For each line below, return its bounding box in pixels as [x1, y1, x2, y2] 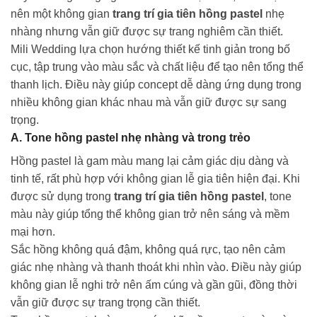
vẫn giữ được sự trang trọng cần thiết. [11, 296, 200, 309]
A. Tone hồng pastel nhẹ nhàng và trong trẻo [11, 132, 250, 144]
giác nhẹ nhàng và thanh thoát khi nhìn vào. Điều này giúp [11, 261, 301, 274]
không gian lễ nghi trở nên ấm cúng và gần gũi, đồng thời [11, 279, 297, 292]
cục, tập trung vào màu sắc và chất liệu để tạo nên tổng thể [11, 61, 304, 74]
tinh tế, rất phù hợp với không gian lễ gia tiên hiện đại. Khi [11, 173, 300, 185]
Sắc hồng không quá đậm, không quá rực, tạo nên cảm [11, 243, 285, 256]
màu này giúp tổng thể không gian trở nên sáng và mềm [11, 208, 289, 221]
